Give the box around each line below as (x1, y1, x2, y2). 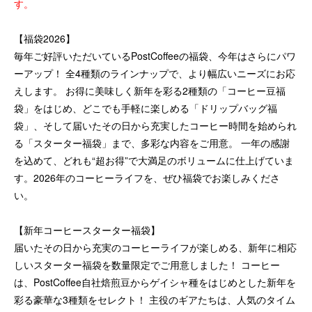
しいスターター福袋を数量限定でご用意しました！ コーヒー (14, 258, 280, 272)
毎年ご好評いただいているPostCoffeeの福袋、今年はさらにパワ (14, 49, 296, 63)
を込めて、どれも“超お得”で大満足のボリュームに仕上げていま (14, 153, 294, 167)
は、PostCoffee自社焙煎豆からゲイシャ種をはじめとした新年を (14, 275, 296, 289)
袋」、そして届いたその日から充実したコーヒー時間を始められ (14, 118, 297, 132)
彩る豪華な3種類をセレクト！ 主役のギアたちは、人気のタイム (14, 292, 295, 306)
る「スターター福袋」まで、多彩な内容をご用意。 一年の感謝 (14, 136, 290, 150)
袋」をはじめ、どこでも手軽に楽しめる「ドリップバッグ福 (14, 101, 277, 115)
